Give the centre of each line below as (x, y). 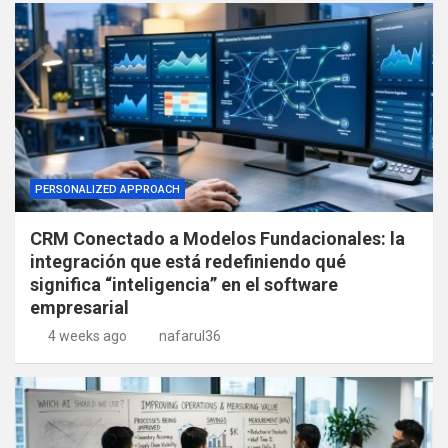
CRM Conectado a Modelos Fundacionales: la (217, 239)
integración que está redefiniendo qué (188, 262)
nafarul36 (190, 336)
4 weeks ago (87, 336)
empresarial (79, 308)
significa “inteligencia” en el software (184, 285)
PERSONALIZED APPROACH (107, 190)
